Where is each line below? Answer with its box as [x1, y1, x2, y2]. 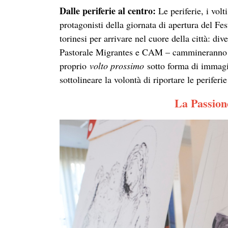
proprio [60, 60, 90, 72]
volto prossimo [90, 60, 144, 72]
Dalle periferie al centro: [60, 4, 158, 17]
